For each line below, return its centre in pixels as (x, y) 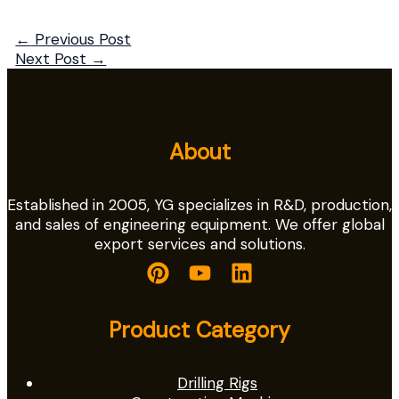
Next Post (53, 58)
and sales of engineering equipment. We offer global (199, 225)
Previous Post (81, 39)
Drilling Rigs (217, 383)
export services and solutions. (199, 244)
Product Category (199, 330)
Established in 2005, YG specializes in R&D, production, (199, 205)
